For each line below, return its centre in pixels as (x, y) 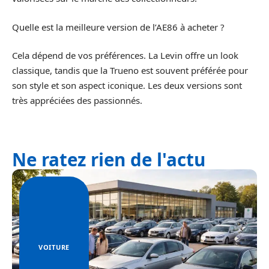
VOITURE (54, 247)
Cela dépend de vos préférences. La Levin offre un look (125, 56)
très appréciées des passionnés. (77, 101)
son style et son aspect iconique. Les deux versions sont (127, 86)
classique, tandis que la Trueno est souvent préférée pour (130, 71)
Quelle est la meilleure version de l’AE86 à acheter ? (118, 27)
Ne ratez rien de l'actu (109, 160)
